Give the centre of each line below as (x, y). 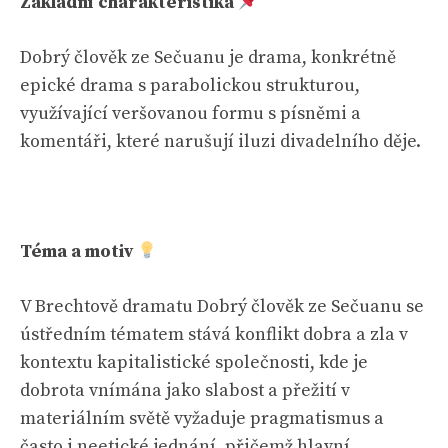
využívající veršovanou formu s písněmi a (190, 113)
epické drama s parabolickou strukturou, (190, 85)
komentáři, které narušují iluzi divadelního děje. (220, 141)
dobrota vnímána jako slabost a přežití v (185, 390)
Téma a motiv (78, 251)
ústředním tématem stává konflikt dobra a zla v (214, 334)
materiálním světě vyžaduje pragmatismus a (202, 418)
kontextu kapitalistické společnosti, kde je (194, 362)
